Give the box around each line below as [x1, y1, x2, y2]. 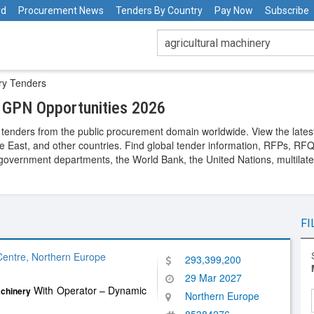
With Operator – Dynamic [31, 283, 147, 297]
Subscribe [265, 5, 309, 16]
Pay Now [214, 5, 253, 16]
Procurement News [18, 5, 104, 16]
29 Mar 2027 [185, 271, 242, 285]
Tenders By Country [116, 5, 203, 16]
